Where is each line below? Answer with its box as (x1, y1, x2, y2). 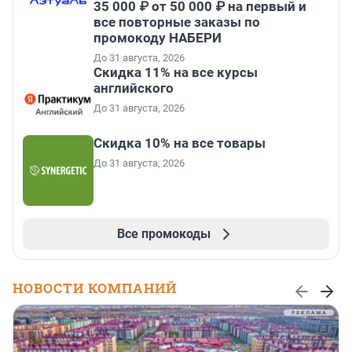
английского (93, 80, 174, 97)
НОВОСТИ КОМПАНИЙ (13, 279, 177, 298)
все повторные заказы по (93, 14, 260, 31)
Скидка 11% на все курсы (93, 64, 258, 81)
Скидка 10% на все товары (93, 135, 266, 152)
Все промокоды (116, 226, 211, 242)
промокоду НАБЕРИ (93, 30, 222, 46)
